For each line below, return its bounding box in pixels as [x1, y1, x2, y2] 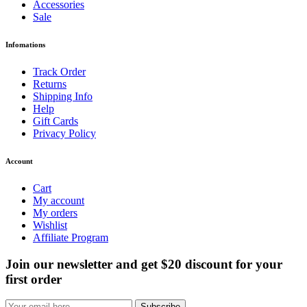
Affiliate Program [33, 232, 108, 244]
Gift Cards [33, 115, 78, 127]
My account [33, 195, 84, 207]
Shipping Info [33, 90, 93, 103]
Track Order [33, 66, 86, 78]
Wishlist [33, 219, 67, 232]
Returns [33, 78, 66, 90]
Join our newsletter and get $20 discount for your [5, 256, 282, 271]
